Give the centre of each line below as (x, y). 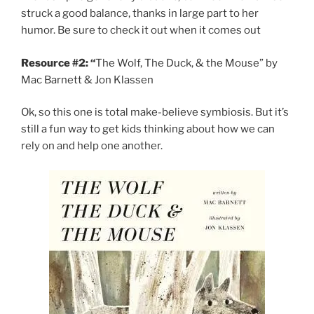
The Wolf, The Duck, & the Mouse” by (186, 63)
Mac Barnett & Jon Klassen (87, 80)
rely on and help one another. (92, 146)
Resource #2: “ (58, 63)
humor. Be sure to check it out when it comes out (141, 30)
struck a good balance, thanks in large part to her (140, 14)
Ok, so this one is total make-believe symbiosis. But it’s (155, 112)
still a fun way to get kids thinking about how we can (148, 129)
